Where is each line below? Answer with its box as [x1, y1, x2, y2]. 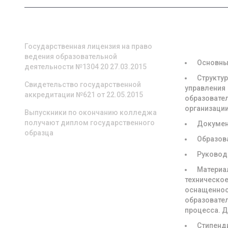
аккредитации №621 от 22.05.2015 [24, 91, 143, 99]
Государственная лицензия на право [24, 42, 152, 50]
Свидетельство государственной [24, 80, 141, 89]
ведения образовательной [24, 52, 117, 61]
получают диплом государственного [24, 119, 155, 127]
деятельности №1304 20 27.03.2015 [24, 63, 147, 71]
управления [185, 84, 226, 92]
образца [24, 129, 53, 137]
